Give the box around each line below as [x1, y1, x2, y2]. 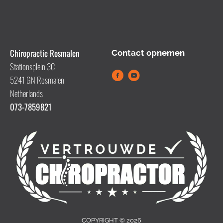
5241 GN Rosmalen [10, 73, 64, 86]
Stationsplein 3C [10, 60, 55, 73]
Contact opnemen [111, 47, 185, 58]
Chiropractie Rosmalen [10, 46, 79, 59]
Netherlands [10, 87, 43, 100]
